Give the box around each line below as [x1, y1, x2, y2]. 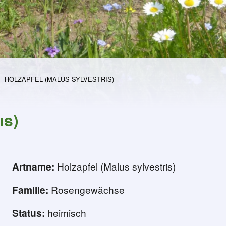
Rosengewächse [48, 183, 125, 197]
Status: [12, 206, 45, 220]
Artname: [12, 159, 54, 174]
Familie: [12, 183, 48, 197]
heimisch [44, 206, 86, 220]
